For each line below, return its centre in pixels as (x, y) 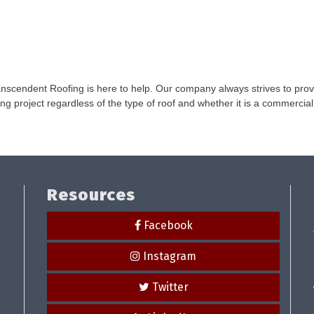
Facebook (168, 225)
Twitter (170, 287)
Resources (91, 194)
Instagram (170, 256)
